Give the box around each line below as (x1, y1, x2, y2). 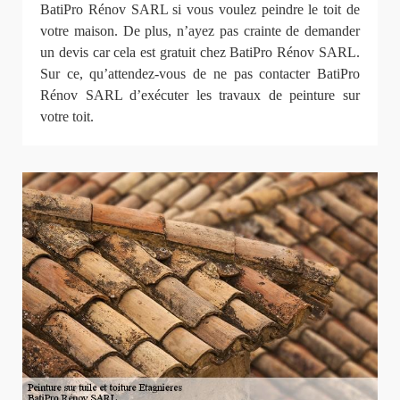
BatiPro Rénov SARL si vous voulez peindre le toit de (40, 2, 360, 18)
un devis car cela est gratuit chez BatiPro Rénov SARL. (40, 45, 360, 61)
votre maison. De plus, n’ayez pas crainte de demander (40, 23, 360, 39)
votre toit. (40, 109, 94, 125)
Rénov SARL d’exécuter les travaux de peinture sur (40, 87, 360, 104)
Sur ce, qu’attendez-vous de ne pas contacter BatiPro (40, 66, 360, 82)
